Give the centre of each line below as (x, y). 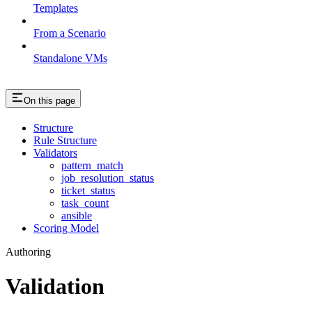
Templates (56, 8)
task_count (85, 203)
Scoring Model (66, 228)
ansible (77, 216)
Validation (55, 286)
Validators (55, 153)
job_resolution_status (108, 178)
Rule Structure (65, 141)
